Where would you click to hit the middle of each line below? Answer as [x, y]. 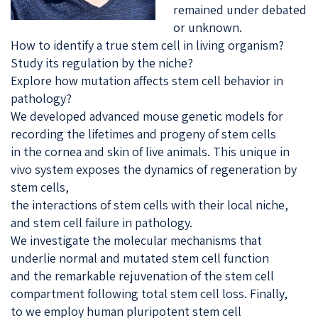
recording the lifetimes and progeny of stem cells [143, 133]
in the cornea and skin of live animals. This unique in [150, 151]
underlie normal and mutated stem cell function [140, 258]
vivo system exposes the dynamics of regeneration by [154, 169]
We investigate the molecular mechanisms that [136, 240]
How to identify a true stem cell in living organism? [147, 45]
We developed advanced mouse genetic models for [147, 116]
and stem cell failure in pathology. [102, 222]
